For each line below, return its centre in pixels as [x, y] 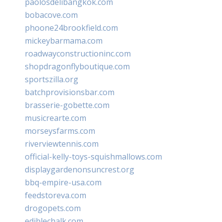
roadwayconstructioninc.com [78, 54]
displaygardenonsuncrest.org [80, 170]
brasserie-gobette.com [67, 105]
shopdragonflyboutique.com [77, 67]
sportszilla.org [52, 80]
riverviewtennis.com [62, 144]
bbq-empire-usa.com [63, 183]
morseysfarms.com [60, 131]
